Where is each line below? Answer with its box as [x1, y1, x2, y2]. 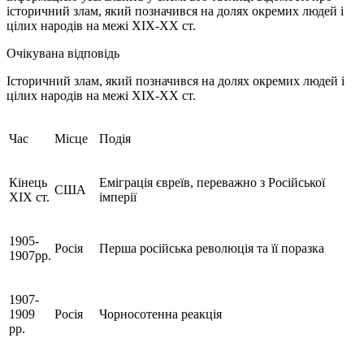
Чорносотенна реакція [99, 306, 222, 321]
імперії [99, 189, 136, 204]
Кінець [9, 175, 47, 189]
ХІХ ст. [9, 189, 50, 204]
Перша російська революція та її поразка [99, 240, 324, 255]
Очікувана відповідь [6, 45, 119, 60]
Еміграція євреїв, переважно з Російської [99, 175, 325, 189]
